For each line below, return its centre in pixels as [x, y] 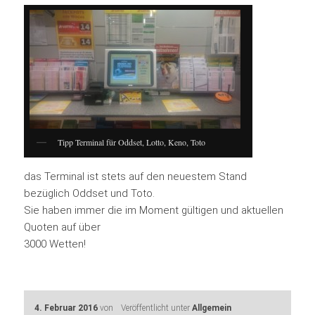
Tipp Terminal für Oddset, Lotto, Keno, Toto [131, 142]
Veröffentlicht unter [155, 308]
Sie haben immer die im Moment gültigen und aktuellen [154, 211]
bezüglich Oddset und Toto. [90, 194]
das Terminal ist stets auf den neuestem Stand [136, 177]
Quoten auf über [63, 227]
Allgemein [211, 308]
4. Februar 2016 [66, 308]
